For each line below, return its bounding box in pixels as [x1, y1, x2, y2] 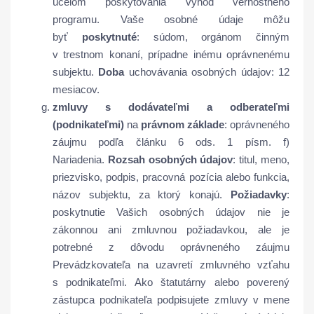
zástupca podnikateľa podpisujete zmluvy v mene [53, 294, 289, 306]
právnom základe [141, 118, 224, 130]
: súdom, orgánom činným [136, 31, 289, 43]
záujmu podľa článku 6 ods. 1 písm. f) [53, 136, 289, 148]
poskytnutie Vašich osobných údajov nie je [53, 206, 289, 218]
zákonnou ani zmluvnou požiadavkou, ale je [53, 224, 289, 235]
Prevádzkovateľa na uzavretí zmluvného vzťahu [53, 259, 289, 271]
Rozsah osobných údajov [104, 153, 233, 165]
